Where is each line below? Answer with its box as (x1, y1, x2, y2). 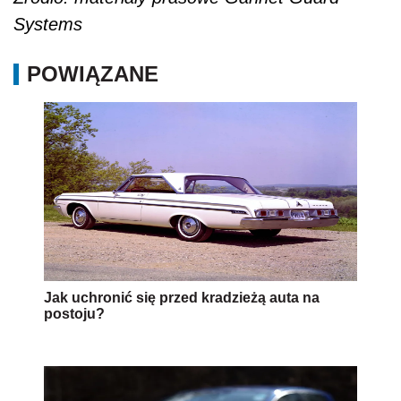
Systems (13, 14, 82, 35)
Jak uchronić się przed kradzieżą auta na (44, 290, 320, 306)
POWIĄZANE (27, 62, 158, 87)
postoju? (44, 306, 105, 322)
